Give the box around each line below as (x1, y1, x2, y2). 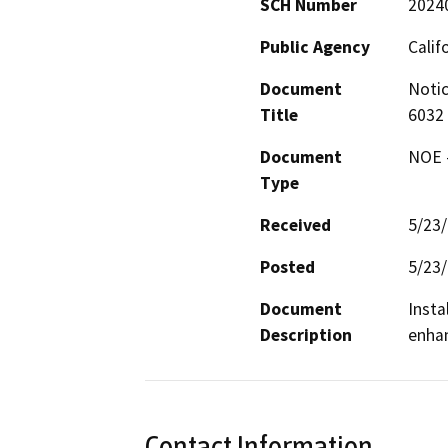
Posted (260, 255, 315, 278)
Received (260, 213, 331, 236)
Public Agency (260, 35, 370, 58)
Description (260, 323, 352, 346)
